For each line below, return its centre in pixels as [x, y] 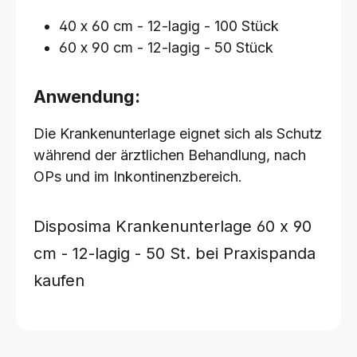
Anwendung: [87, 96]
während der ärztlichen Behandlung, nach [170, 155]
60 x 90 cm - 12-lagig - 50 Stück [166, 47]
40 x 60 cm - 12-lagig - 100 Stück [169, 26]
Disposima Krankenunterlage [145, 226]
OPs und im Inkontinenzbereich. [138, 177]
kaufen [59, 280]
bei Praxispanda [255, 253]
